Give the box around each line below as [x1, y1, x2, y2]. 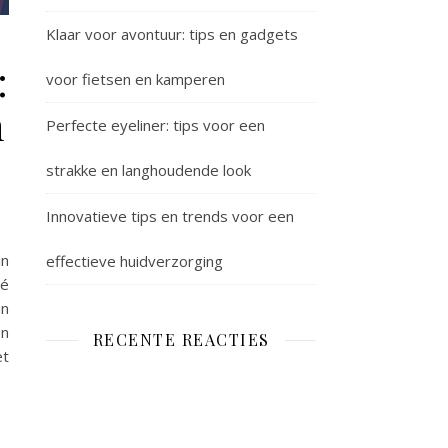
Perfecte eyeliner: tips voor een [46, 115, 265, 135]
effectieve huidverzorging [46, 251, 223, 271]
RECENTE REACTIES [92, 329, 270, 350]
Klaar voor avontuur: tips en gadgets [46, 24, 298, 44]
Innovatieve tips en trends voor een [46, 206, 294, 226]
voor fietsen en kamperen [46, 69, 225, 89]
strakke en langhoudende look [46, 160, 251, 180]
